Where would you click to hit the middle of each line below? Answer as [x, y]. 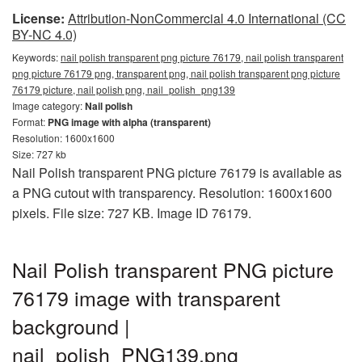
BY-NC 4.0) [44, 34]
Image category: [48, 105]
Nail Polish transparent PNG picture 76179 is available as [177, 173]
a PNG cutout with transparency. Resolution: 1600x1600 [172, 193]
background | [71, 326]
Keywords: [36, 57]
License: [38, 18]
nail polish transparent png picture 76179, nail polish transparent [202, 57]
